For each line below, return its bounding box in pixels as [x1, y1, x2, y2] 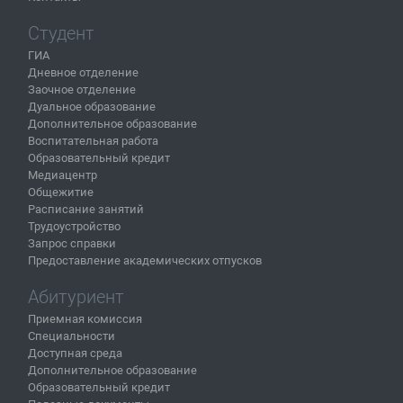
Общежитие [28, 184, 94, 199]
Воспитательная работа [28, 133, 158, 148]
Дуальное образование [28, 99, 156, 113]
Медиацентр [28, 167, 97, 182]
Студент [28, 22, 94, 44]
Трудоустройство [28, 219, 121, 233]
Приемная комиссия [28, 311, 142, 326]
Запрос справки [28, 236, 116, 250]
